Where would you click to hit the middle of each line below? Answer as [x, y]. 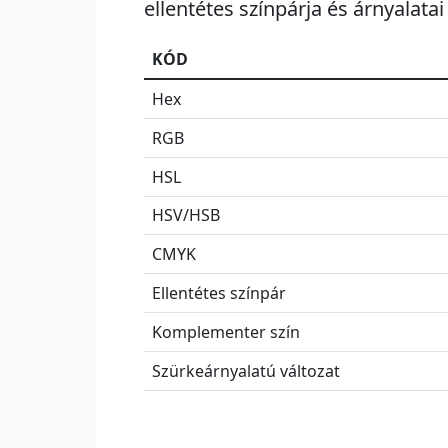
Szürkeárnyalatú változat [246, 371]
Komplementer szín [226, 332]
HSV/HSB [186, 215]
